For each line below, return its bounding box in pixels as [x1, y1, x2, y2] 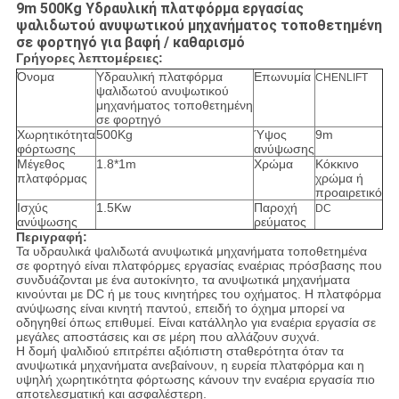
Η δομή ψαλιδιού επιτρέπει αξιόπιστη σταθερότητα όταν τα [15, 344, 344, 359]
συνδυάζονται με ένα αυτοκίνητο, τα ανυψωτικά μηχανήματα [15, 273, 350, 288]
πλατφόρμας [16, 171, 87, 186]
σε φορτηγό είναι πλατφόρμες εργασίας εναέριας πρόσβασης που [15, 258, 382, 273]
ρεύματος [253, 215, 306, 230]
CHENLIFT [314, 71, 368, 85]
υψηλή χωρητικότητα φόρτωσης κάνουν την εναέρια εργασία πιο [15, 372, 375, 387]
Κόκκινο [314, 157, 359, 172]
